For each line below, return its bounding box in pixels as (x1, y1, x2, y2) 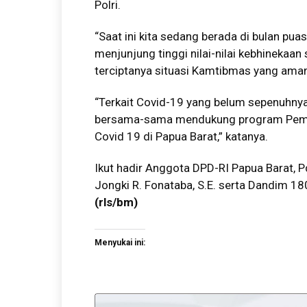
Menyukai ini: (95, 238, 145, 247)
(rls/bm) (95, 195, 138, 209)
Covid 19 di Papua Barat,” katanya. (95, 130, 268, 143)
